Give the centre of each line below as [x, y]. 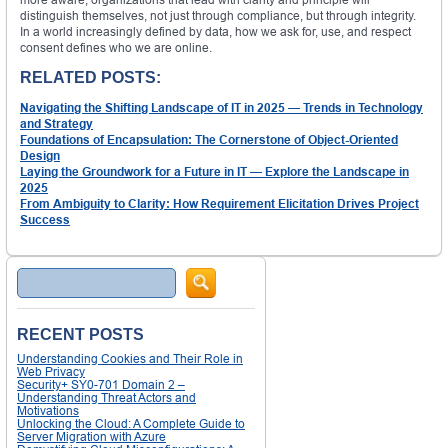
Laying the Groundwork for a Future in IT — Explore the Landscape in [214, 172]
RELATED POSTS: [90, 78]
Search [36, 275]
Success [45, 220]
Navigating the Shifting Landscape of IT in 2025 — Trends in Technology [221, 108]
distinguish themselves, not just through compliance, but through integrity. [218, 16]
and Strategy [56, 124]
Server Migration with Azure [91, 437]
